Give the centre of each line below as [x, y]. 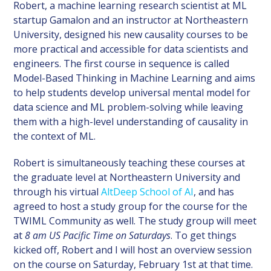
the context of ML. [55, 136]
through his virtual [57, 191]
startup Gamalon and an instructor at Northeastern [131, 20]
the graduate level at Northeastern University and [127, 177]
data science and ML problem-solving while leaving [129, 107]
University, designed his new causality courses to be [131, 34]
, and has [214, 191]
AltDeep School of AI [148, 191]
